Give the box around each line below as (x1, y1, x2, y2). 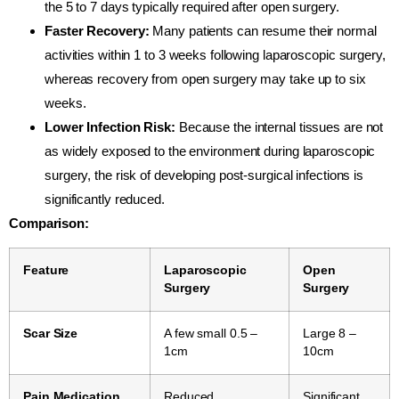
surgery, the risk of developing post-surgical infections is (45, 167, 364, 183)
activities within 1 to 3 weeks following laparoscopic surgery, (45, 47, 386, 63)
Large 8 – (303, 327, 357, 341)
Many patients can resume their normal (149, 23, 377, 39)
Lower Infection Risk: (45, 119, 175, 135)
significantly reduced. (45, 191, 165, 208)
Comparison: (9, 216, 89, 232)
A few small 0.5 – (164, 327, 258, 341)
